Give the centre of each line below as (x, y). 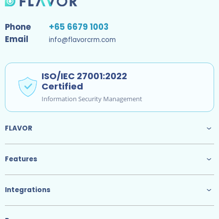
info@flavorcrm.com (82, 40)
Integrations (28, 190)
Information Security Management (92, 99)
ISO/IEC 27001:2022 (84, 76)
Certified (62, 87)
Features (21, 159)
